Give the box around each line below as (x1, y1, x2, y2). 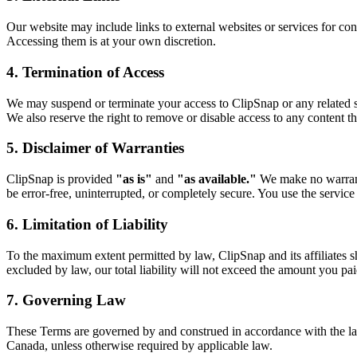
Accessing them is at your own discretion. (6, 34, 216, 49)
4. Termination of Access (6, 63, 164, 80)
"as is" (116, 172, 152, 186)
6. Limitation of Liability (6, 215, 168, 233)
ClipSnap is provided (6, 172, 116, 186)
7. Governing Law (6, 292, 126, 309)
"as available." (177, 172, 257, 186)
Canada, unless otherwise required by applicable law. (6, 338, 273, 352)
